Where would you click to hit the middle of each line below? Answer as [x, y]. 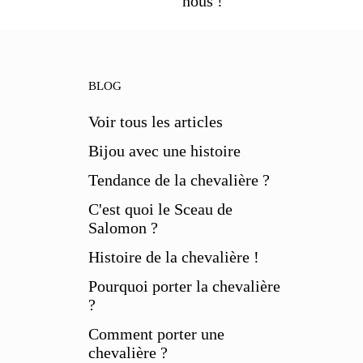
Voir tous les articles [155, 122]
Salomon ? [123, 228]
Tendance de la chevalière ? [179, 180]
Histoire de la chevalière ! [173, 257]
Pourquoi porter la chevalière [184, 286]
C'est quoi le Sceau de [160, 209]
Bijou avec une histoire [164, 151]
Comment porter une [156, 334]
